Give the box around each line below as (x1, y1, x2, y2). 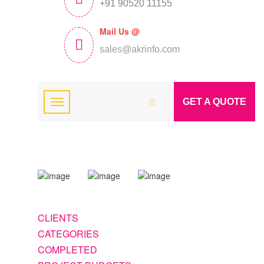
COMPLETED (38, 243, 97, 257)
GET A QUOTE (183, 97, 246, 107)
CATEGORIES (38, 227, 99, 241)
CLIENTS (38, 211, 78, 225)
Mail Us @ (99, 25, 140, 37)
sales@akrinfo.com (99, 44, 180, 54)
